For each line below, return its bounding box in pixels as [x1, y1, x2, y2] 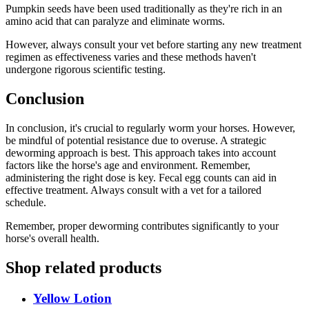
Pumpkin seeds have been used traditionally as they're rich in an [6, 3, 282, 15]
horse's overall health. [6, 232, 99, 244]
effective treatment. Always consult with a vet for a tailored [6, 183, 261, 196]
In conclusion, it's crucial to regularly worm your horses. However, [6, 121, 295, 134]
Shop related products [6, 258, 161, 277]
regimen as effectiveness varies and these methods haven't [6, 51, 256, 63]
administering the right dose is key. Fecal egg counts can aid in [6, 171, 277, 183]
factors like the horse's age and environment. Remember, [6, 159, 250, 171]
